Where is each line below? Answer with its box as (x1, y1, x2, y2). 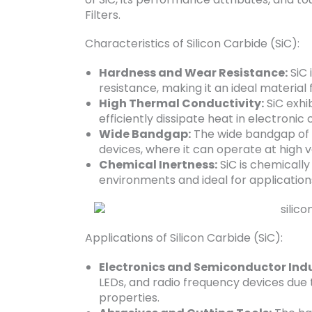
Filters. (85, 6, 120, 23)
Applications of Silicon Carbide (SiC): (85, 229, 283, 246)
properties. (99, 289, 159, 306)
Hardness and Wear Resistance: (99, 64, 288, 81)
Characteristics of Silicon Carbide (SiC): (85, 35, 299, 52)
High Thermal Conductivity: (99, 95, 264, 111)
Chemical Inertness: (99, 156, 217, 173)
